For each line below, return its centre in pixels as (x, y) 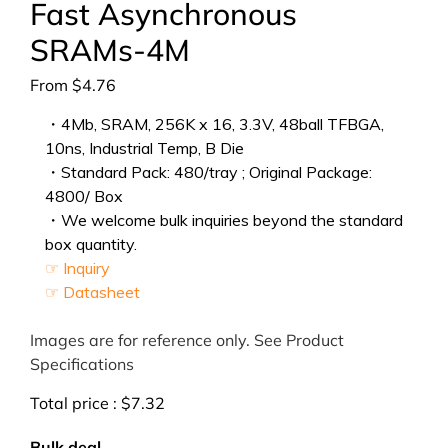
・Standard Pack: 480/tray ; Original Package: (208, 172)
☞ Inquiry (77, 268)
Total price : (75, 403)
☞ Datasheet (92, 292)
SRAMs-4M (110, 50)
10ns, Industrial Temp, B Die (144, 148)
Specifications (82, 364)
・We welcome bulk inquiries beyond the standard (224, 220)
